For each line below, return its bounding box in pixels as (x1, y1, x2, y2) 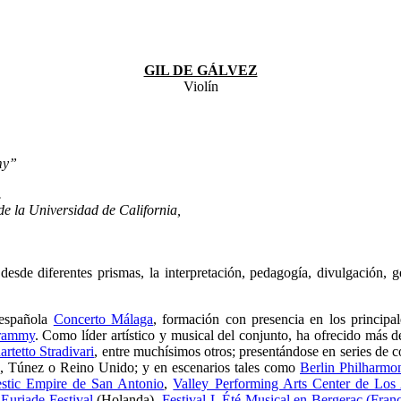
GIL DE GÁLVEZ (143, 63, 258, 78)
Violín (183, 79, 218, 94)
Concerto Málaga (53, 311, 154, 327)
